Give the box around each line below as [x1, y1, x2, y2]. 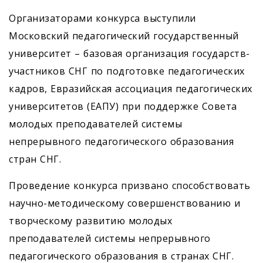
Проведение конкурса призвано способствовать [9, 179, 251, 193]
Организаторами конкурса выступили [9, 12, 196, 25]
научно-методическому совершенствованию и [9, 197, 240, 210]
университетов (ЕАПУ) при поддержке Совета [9, 100, 237, 113]
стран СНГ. [9, 153, 65, 166]
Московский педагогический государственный [9, 29, 239, 43]
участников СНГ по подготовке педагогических [9, 65, 245, 78]
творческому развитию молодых [9, 214, 172, 228]
